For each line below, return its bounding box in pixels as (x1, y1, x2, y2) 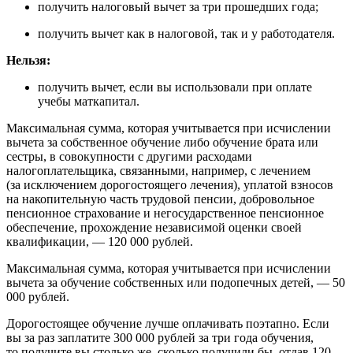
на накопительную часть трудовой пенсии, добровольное (6, 192, 314, 206)
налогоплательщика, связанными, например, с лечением (6, 164, 310, 178)
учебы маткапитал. (38, 95, 139, 109)
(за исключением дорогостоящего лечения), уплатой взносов (6, 178, 333, 192)
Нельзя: (6, 54, 50, 68)
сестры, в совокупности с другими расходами (6, 150, 252, 164)
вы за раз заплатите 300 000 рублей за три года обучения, (6, 331, 314, 345)
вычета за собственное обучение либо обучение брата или (6, 136, 318, 150)
